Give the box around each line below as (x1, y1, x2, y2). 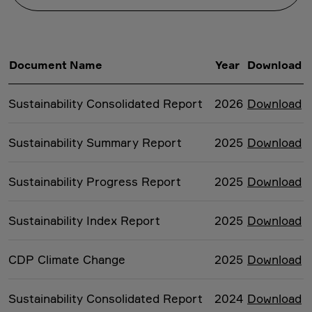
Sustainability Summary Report (8, 135, 182, 150)
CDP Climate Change (8, 252, 125, 267)
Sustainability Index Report (8, 213, 160, 228)
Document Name (9, 58, 102, 72)
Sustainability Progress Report (8, 174, 181, 189)
